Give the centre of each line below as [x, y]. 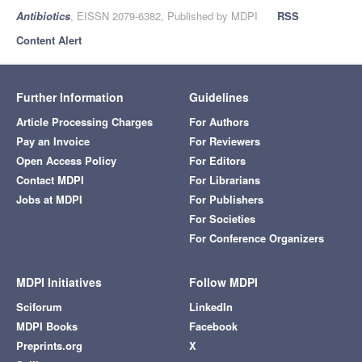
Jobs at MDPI [49, 200]
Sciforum [39, 307]
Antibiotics [43, 16]
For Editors [217, 161]
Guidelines [219, 97]
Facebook [213, 326]
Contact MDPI [50, 180]
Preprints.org [49, 346]
